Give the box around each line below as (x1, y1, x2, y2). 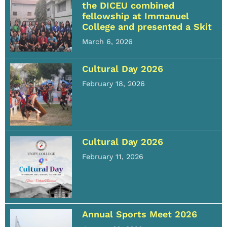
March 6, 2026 (82, 37, 133, 46)
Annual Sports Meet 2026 (82, 209, 198, 219)
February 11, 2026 (82, 152, 144, 161)
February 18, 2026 (82, 80, 145, 88)
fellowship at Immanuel (82, 11, 190, 22)
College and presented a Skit (82, 21, 212, 32)
